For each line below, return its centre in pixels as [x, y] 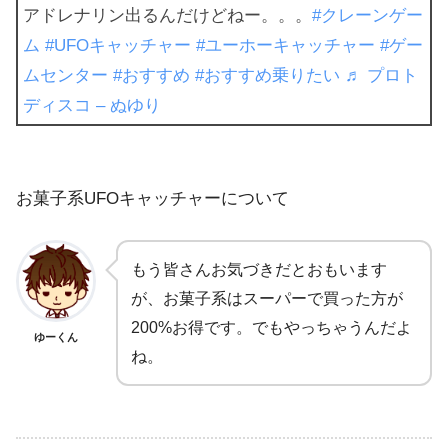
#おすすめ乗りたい [267, 75]
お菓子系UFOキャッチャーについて [152, 199]
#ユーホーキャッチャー [285, 45]
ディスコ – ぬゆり [92, 105]
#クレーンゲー [367, 15]
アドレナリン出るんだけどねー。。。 [167, 15]
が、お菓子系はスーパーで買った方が [267, 299]
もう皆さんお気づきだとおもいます [259, 270]
